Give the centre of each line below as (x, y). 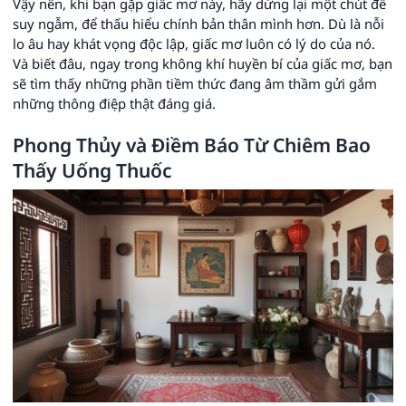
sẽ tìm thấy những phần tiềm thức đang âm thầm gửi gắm (195, 83)
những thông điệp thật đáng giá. (114, 103)
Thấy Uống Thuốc (92, 170)
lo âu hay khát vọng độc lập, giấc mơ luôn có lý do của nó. (194, 43)
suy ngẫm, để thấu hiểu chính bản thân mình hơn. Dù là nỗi (198, 23)
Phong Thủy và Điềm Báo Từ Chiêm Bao (192, 145)
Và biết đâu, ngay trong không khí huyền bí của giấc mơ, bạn (203, 63)
